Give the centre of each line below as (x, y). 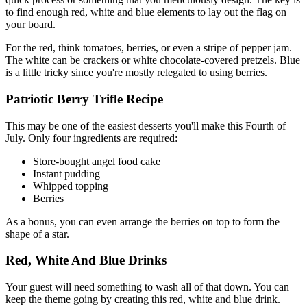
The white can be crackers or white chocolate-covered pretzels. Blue (153, 60)
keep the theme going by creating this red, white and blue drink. (143, 299)
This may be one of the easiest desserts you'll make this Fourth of (146, 125)
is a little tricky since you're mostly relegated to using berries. (136, 73)
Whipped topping (71, 186)
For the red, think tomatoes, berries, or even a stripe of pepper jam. (149, 48)
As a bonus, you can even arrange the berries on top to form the (143, 221)
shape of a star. (37, 234)
